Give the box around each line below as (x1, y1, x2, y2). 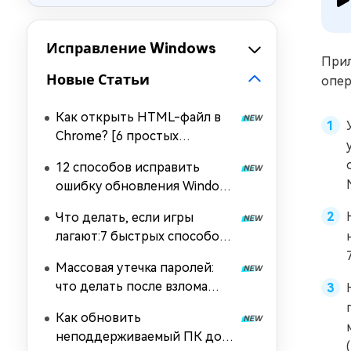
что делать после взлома (56, 279, 208, 294)
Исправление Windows (46, 39, 216, 57)
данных (56, 298, 102, 313)
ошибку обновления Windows (56, 179, 235, 194)
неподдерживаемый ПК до (56, 329, 222, 344)
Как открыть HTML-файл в (56, 110, 221, 125)
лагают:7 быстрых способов (56, 229, 226, 244)
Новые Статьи (46, 71, 150, 89)
